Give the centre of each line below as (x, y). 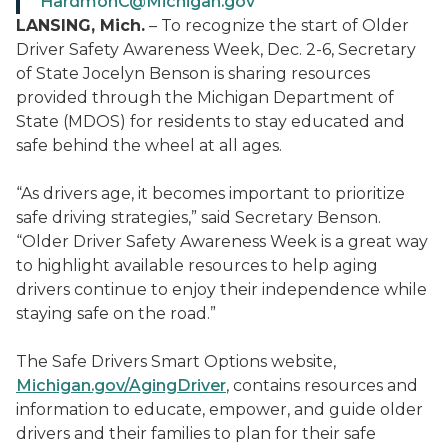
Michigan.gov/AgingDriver (121, 385)
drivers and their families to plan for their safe (196, 433)
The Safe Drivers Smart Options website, (176, 361)
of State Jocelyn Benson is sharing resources (193, 73)
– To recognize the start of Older (277, 25)
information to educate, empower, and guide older (219, 409)
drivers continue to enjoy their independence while (221, 289)
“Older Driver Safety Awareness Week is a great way (222, 241)
